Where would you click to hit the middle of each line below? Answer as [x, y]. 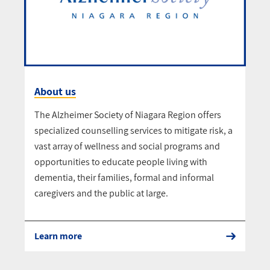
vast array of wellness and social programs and [127, 146]
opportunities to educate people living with [121, 162]
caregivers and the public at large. [101, 193]
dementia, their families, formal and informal [124, 178]
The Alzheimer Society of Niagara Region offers [128, 115]
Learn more [58, 236]
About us [55, 92]
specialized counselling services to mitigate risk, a [133, 131]
